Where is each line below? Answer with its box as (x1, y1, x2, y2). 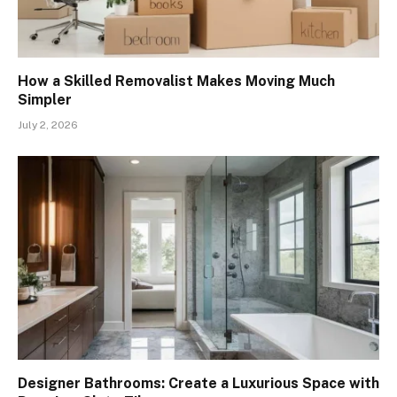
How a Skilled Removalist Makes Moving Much (18, 73, 335, 90)
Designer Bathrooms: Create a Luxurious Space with (18, 374, 379, 392)
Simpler (18, 91, 72, 109)
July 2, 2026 (18, 119, 78, 132)
